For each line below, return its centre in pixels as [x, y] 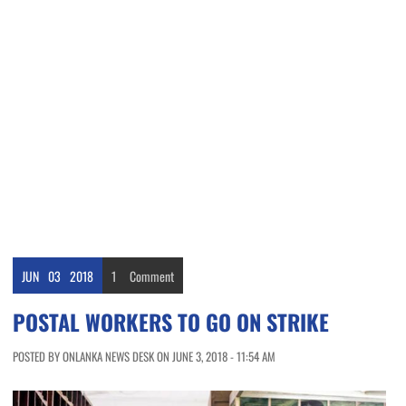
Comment [152, 276]
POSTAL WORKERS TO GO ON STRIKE [171, 322]
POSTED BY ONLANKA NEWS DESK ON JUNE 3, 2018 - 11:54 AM [144, 357]
